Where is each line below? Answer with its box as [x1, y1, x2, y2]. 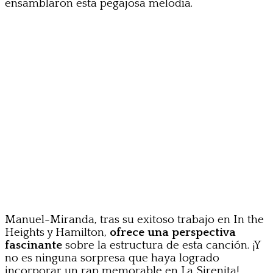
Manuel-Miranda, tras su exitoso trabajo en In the [5, 213, 264, 227]
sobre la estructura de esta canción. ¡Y [62, 239, 260, 252]
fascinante [5, 239, 62, 252]
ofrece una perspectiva [110, 226, 236, 239]
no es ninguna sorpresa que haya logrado [5, 252, 219, 265]
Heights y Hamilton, [5, 226, 110, 239]
